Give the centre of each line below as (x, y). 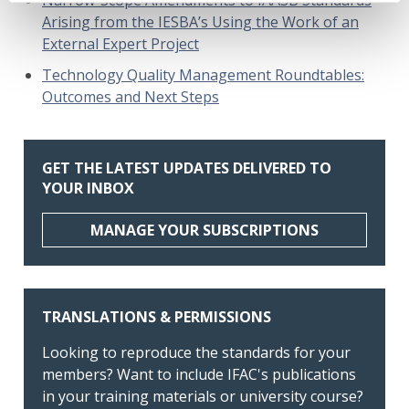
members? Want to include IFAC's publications (199, 374)
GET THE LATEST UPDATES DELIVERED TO (187, 168)
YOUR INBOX (88, 188)
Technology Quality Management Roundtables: (203, 74)
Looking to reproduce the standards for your (196, 352)
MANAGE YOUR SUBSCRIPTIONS (204, 230)
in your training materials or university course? (203, 396)
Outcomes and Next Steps (131, 96)
